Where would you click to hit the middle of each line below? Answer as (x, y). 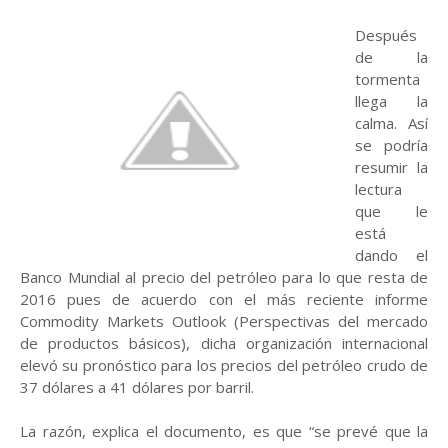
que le (391, 211)
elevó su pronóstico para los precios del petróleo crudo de (224, 365)
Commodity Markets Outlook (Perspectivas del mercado (224, 321)
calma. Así (391, 123)
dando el (391, 255)
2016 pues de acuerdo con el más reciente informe (224, 299)
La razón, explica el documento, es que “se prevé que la (224, 431)
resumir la (391, 167)
